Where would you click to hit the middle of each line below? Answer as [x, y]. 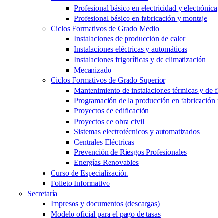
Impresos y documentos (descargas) [105, 204]
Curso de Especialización [89, 173]
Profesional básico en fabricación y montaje [141, 18]
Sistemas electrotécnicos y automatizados [137, 131]
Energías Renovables [106, 163]
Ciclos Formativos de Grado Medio [105, 28]
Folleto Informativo [80, 183]
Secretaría [42, 193]
